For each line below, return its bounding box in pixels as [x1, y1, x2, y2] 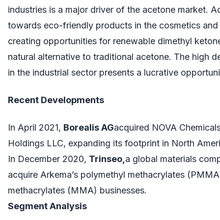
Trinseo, [89, 153, 125, 164]
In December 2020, [8, 153, 89, 164]
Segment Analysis [8, 200, 87, 211]
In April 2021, [8, 122, 63, 133]
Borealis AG [63, 122, 114, 133]
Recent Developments [8, 94, 104, 105]
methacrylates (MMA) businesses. [8, 185, 147, 195]
